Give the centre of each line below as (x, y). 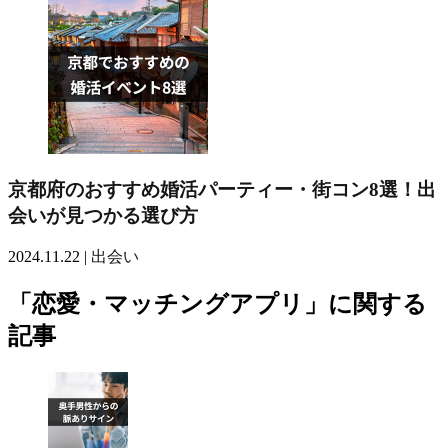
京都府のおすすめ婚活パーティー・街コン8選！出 (222, 189)
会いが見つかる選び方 (103, 215)
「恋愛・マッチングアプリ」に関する (217, 304)
